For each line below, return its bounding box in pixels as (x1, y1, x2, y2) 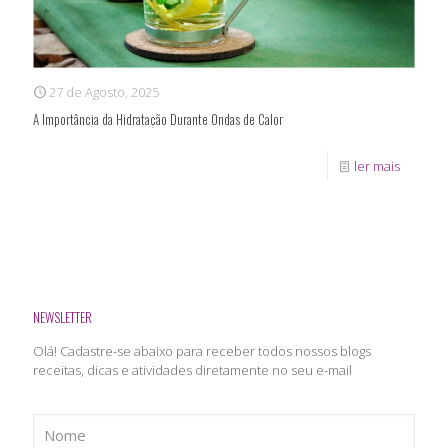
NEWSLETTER (33, 307, 92, 328)
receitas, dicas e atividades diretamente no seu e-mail (33, 361, 352, 380)
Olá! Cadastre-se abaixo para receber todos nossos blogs (33, 342, 371, 361)
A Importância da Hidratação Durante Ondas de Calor (33, 109, 283, 130)
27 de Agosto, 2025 (49, 83, 159, 102)
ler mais (354, 157, 400, 176)
